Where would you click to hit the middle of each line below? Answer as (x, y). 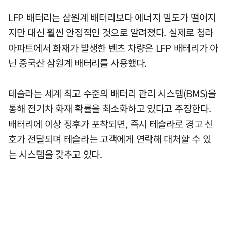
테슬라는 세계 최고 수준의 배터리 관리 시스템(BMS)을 (112, 93)
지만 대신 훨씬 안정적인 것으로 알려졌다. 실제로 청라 (111, 33)
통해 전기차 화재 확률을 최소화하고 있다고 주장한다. (110, 109)
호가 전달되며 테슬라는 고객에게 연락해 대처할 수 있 (110, 139)
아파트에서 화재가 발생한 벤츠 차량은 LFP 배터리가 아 (113, 48)
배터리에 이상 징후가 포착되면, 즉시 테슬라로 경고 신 (111, 124)
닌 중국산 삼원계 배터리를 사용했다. (78, 63)
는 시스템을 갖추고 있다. (55, 154)
